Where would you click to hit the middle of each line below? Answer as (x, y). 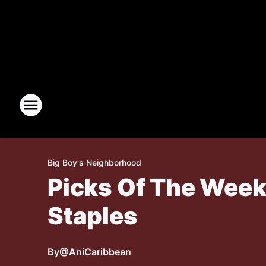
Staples (93, 216)
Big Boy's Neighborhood (94, 162)
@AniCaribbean (95, 252)
